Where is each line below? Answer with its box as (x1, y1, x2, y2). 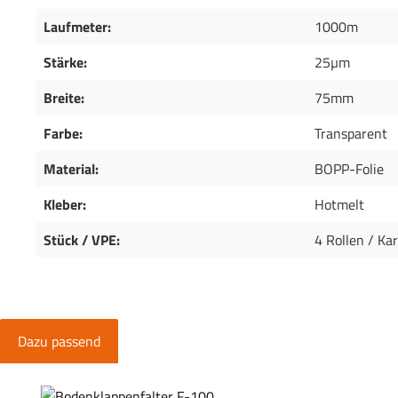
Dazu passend (18, 330, 100, 353)
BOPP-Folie (314, 158, 384, 180)
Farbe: (44, 123, 83, 145)
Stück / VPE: (44, 229, 120, 251)
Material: (44, 158, 99, 180)
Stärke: (44, 52, 87, 74)
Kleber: (44, 194, 86, 216)
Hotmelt (314, 194, 364, 216)
